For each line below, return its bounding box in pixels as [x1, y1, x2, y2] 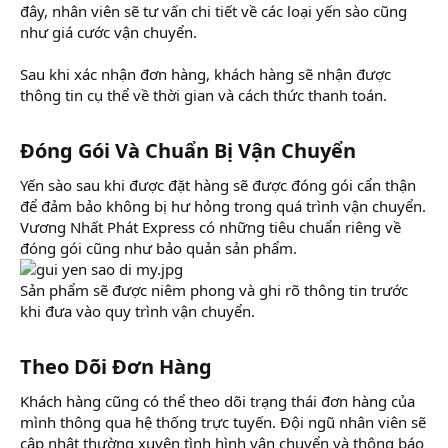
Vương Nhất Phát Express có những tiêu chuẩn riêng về [20, 216, 401, 237]
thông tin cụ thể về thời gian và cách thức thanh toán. [20, 84, 387, 105]
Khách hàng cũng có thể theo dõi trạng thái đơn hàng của [20, 390, 415, 411]
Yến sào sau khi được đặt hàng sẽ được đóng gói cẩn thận [20, 174, 416, 195]
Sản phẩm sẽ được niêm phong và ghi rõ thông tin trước [20, 279, 408, 300]
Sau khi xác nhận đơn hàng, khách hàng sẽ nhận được [20, 63, 391, 84]
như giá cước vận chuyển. [20, 21, 197, 42]
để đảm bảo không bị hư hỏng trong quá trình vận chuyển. [20, 195, 426, 216]
